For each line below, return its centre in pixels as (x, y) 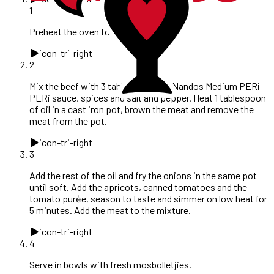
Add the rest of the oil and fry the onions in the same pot (143, 175)
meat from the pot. (68, 120)
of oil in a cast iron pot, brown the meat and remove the (142, 109)
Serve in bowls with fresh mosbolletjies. (110, 264)
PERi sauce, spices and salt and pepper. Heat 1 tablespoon (148, 97)
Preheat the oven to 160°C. (83, 31)
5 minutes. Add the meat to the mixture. (110, 210)
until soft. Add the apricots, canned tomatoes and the (138, 187)
